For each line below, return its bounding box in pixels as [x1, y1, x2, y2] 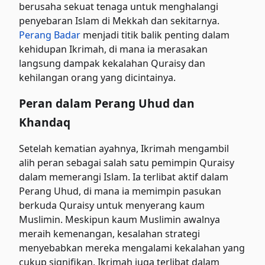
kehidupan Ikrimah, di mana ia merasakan [19, 42, 208, 56]
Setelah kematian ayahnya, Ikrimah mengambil [19, 141, 230, 155]
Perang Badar [19, 28, 81, 41]
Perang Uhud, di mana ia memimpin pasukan [19, 184, 222, 198]
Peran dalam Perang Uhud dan [19, 95, 195, 111]
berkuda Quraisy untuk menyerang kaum [19, 198, 205, 212]
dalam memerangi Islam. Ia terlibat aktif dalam [19, 170, 229, 183]
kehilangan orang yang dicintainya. [19, 70, 176, 84]
